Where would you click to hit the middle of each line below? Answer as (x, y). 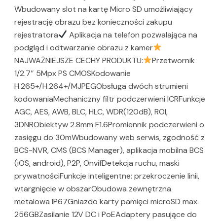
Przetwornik (174, 60)
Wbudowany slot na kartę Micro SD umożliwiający (104, 9)
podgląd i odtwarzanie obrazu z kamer (84, 47)
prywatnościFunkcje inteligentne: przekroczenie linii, (107, 176)
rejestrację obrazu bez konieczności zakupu (93, 22)
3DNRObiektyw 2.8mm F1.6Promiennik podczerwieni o (109, 124)
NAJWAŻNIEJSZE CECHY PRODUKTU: (79, 60)
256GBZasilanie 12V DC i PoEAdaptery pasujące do (106, 214)
